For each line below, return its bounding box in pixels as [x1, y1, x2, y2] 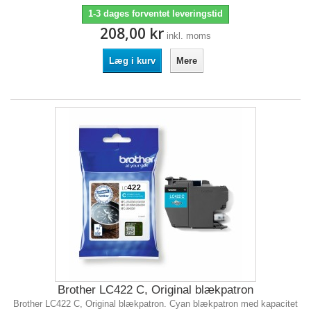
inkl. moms [167, 31, 211, 41]
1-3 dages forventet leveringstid [88, 8, 223, 19]
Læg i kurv [108, 56, 155, 66]
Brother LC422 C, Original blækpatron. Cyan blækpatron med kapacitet [13, 299, 298, 309]
